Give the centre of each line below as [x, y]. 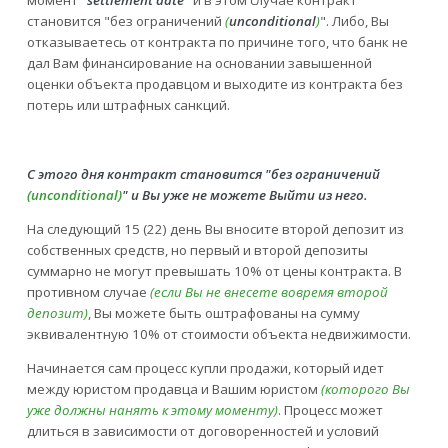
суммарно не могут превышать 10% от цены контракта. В [214, 271]
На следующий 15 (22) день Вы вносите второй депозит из [215, 229]
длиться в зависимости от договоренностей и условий [202, 431]
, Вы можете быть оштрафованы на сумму [223, 313]
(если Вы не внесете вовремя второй [267, 292]
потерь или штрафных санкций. [128, 105]
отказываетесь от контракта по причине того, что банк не [217, 42]
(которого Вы [365, 389]
